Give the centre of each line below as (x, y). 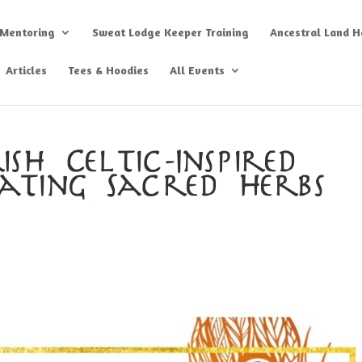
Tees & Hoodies (109, 70)
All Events (198, 70)
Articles (27, 70)
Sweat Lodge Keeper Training (171, 32)
